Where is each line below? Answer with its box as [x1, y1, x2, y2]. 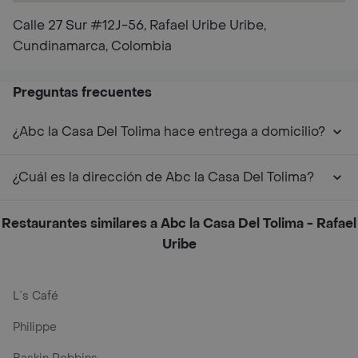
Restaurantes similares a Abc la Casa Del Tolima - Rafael [2, 215, 356, 232]
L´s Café [13, 288, 58, 304]
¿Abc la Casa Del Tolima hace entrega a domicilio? [13, 123, 325, 140]
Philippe [13, 320, 57, 335]
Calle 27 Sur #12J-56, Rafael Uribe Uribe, [13, 17, 266, 34]
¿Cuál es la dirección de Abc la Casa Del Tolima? [13, 169, 314, 185]
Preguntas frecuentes [13, 84, 152, 101]
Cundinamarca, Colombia [13, 38, 172, 54]
